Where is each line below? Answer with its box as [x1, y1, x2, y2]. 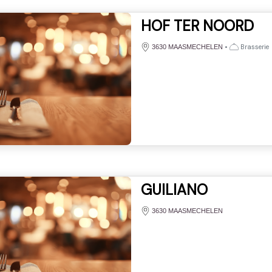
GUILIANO [140, 180, 208, 199]
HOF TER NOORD [140, 16, 254, 35]
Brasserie [238, 42, 269, 51]
